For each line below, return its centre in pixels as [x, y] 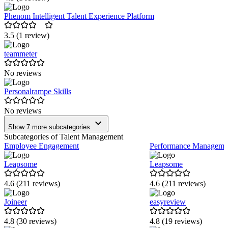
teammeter [21, 54]
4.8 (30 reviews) [30, 221]
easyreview [168, 202]
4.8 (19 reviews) [176, 221]
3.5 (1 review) [27, 36]
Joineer [16, 202]
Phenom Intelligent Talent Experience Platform [79, 16]
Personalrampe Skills [38, 92]
